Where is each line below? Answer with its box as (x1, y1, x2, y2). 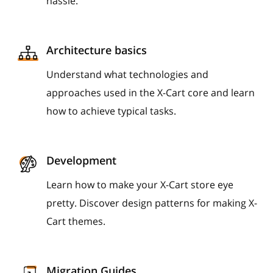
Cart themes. (46, 214, 105, 228)
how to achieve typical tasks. (46, 104, 176, 118)
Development (46, 153, 116, 168)
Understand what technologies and (46, 68, 208, 81)
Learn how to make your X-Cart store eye (46, 178, 233, 191)
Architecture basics (46, 43, 147, 57)
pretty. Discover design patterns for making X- (46, 196, 257, 210)
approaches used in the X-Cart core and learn (46, 86, 255, 99)
